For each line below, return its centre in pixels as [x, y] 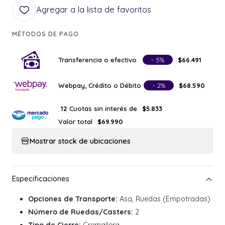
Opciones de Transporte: [73, 199]
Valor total [75, 121]
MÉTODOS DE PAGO [45, 34]
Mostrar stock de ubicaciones [80, 141]
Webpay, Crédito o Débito [100, 85]
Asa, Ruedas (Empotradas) [164, 199]
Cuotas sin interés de [103, 108]
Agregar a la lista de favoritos [94, 10]
